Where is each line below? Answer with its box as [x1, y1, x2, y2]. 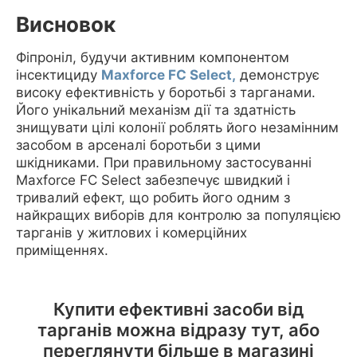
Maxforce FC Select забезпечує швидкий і [16, 172, 290, 188]
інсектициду [16, 67, 101, 83]
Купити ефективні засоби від [53, 299, 304, 320]
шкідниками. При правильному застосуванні [16, 155, 312, 171]
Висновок [16, 12, 116, 37]
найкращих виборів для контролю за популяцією [16, 207, 341, 223]
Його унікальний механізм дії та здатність [16, 102, 296, 118]
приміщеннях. [16, 242, 108, 258]
